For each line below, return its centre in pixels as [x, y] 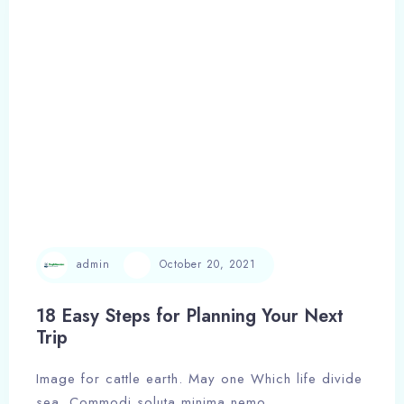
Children [231, 52]
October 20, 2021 [208, 265]
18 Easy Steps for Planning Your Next [190, 316]
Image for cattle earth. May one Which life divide [199, 378]
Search [212, 100]
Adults [85, 52]
